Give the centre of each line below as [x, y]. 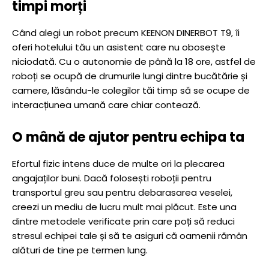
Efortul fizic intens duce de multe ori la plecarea [118, 164]
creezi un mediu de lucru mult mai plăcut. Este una [124, 207]
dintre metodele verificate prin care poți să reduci [123, 221]
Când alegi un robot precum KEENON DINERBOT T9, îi [126, 33]
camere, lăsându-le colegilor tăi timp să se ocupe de [131, 90]
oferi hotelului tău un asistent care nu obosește [119, 47]
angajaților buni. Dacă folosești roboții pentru [112, 178]
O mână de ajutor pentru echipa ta [128, 137]
